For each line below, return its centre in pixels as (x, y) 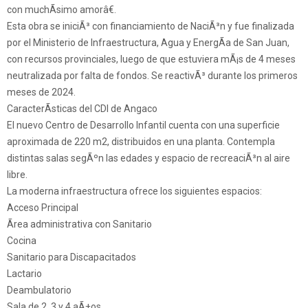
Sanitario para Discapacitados (71, 257)
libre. (17, 175)
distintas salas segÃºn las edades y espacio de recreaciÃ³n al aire (148, 158)
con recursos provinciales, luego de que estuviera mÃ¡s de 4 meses (151, 59)
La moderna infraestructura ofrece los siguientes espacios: (134, 191)
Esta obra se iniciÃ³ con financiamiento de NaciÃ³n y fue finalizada (151, 26)
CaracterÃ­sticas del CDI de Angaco (82, 109)
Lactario (24, 274)
